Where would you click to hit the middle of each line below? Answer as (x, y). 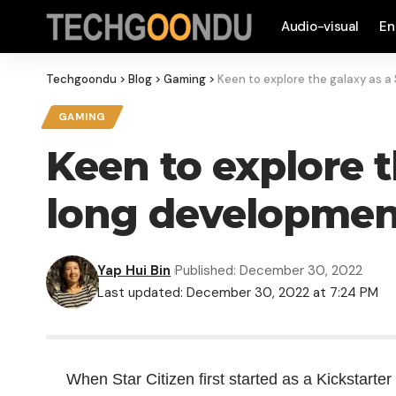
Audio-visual (320, 27)
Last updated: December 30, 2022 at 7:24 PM (238, 293)
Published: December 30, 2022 (268, 271)
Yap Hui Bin (134, 271)
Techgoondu (81, 79)
